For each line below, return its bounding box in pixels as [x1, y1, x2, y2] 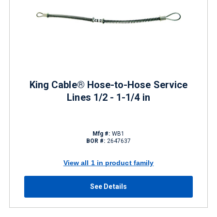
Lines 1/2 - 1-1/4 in [67, 92, 150, 103]
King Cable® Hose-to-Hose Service [29, 79, 188, 91]
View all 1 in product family [63, 158, 154, 167]
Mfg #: [93, 130, 110, 137]
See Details [90, 183, 127, 190]
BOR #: [86, 138, 106, 144]
